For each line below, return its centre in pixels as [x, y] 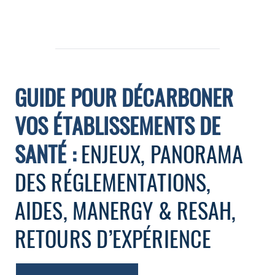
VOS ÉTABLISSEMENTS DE [118, 125]
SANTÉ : [48, 153]
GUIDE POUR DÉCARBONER [124, 97]
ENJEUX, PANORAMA [162, 153]
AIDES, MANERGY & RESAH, [126, 210]
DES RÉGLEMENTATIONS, [113, 181]
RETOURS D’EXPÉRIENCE [113, 238]
